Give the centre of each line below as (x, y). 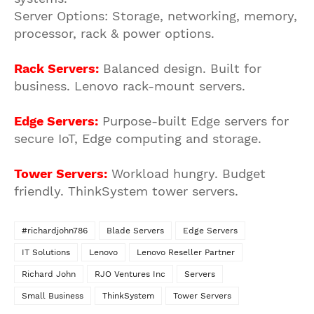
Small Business (53, 296)
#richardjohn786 (55, 231)
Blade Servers (135, 231)
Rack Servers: (56, 68)
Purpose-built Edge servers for (193, 121)
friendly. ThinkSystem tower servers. (126, 191)
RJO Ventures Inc (130, 274)
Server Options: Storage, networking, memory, (156, 16)
